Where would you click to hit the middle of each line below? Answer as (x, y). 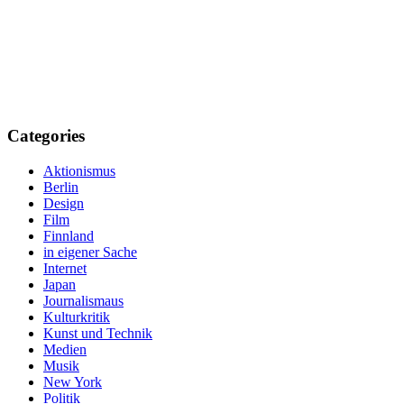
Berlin (61, 187)
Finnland (69, 235)
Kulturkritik (77, 317)
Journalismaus (83, 300)
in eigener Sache (90, 252)
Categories (46, 135)
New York (73, 381)
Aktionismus (79, 170)
